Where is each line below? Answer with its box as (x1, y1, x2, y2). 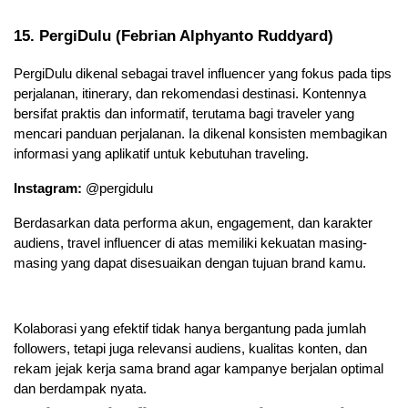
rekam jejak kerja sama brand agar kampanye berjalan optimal (14, 362, 383, 377)
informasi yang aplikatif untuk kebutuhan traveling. (14, 147, 309, 162)
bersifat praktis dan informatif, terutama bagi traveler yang (14, 107, 354, 122)
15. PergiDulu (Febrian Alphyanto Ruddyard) (14, 26, 333, 46)
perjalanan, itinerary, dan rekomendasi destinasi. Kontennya (14, 87, 366, 102)
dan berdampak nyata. (14, 382, 147, 397)
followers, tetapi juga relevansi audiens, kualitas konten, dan (14, 342, 367, 357)
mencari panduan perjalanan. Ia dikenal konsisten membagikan (14, 127, 387, 142)
